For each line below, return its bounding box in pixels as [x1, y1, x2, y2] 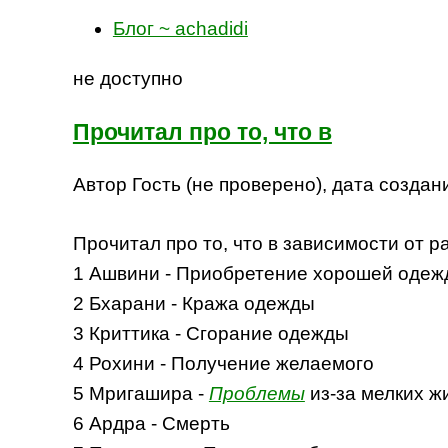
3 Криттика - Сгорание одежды [72, 322, 349, 344]
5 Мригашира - [72, 382, 209, 404]
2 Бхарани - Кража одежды [72, 292, 320, 314]
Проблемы [208, 382, 305, 404]
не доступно [72, 67, 183, 89]
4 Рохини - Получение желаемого [72, 352, 379, 374]
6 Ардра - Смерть [72, 412, 235, 434]
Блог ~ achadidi [112, 18, 248, 40]
